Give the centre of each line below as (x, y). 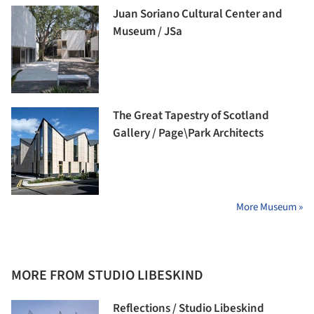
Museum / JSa (148, 32)
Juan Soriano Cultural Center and (198, 14)
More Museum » (269, 207)
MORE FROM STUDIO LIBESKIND (107, 276)
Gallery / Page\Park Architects (188, 134)
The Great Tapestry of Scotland (191, 116)
